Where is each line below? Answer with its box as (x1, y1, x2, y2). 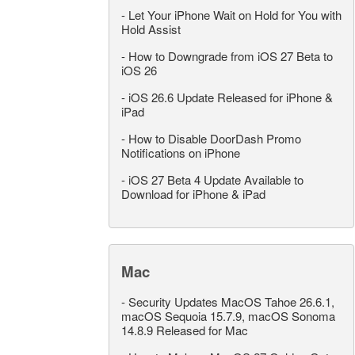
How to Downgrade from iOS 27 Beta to (128, 48, 333, 64)
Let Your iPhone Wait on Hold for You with (128, 6, 342, 23)
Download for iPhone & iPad (121, 185, 265, 202)
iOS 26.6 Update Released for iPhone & (128, 89, 333, 105)
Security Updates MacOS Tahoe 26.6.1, (128, 293, 334, 310)
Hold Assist (121, 21, 181, 37)
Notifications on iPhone (121, 144, 240, 161)
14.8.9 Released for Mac (121, 322, 248, 338)
